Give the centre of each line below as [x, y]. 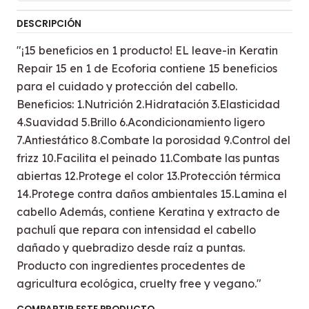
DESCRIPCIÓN [49, 24]
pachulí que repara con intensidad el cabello [136, 230]
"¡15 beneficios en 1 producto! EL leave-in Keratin [147, 50]
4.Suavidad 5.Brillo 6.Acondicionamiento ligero [141, 122]
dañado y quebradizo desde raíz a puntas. [131, 248]
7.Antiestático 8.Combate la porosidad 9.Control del [153, 140]
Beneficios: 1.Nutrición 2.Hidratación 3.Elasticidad [148, 104]
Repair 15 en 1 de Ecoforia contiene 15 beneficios [147, 68]
